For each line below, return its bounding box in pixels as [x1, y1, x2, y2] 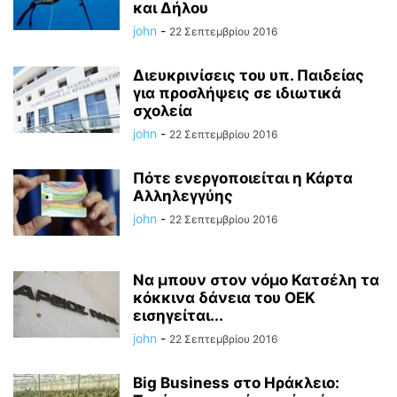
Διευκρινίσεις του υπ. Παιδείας [133, 66, 364, 84]
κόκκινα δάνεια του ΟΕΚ [133, 289, 315, 307]
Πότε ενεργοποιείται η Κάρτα [133, 169, 353, 187]
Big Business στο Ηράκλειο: [133, 374, 339, 392]
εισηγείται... [133, 307, 223, 324]
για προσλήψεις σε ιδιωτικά [133, 84, 341, 102]
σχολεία [133, 102, 192, 120]
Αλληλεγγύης [133, 187, 233, 205]
